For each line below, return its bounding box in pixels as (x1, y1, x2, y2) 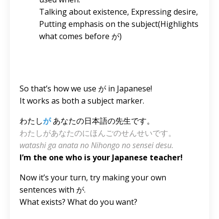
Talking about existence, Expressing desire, (39, 6, 198, 18)
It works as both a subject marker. (20, 95, 144, 107)
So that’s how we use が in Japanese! (20, 83, 152, 94)
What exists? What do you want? (20, 197, 139, 208)
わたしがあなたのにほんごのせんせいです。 (20, 128, 176, 139)
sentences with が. (20, 184, 86, 196)
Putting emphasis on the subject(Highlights (39, 19, 198, 30)
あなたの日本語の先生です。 (51, 115, 154, 127)
